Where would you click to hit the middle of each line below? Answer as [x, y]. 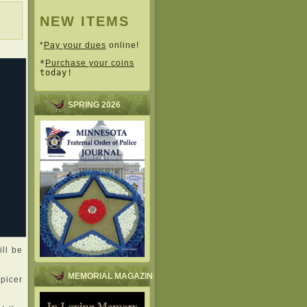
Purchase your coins [90, 63]
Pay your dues [75, 46]
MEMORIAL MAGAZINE [113, 276]
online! [123, 46]
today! [56, 73]
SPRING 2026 [94, 105]
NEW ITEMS [85, 21]
